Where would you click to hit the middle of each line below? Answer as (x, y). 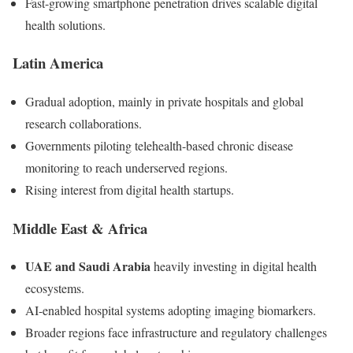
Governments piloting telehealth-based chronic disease (159, 145)
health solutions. (65, 24)
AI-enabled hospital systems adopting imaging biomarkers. (171, 310)
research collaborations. (84, 123)
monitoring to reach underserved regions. (126, 167)
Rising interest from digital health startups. (130, 190)
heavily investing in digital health (234, 266)
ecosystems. (55, 288)
